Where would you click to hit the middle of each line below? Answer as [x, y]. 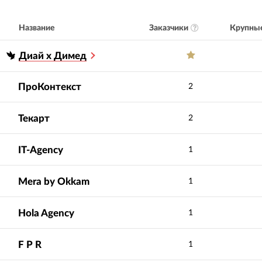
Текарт [34, 119]
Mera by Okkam [54, 182]
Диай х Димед [53, 56]
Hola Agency [46, 213]
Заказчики [168, 28]
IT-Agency [41, 150]
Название [37, 28]
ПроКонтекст [50, 87]
